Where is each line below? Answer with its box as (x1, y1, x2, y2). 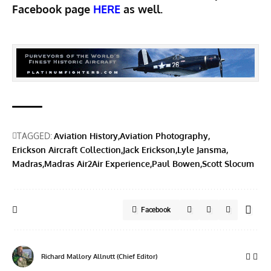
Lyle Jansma (177, 145, 226, 155)
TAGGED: (17, 131, 52, 142)
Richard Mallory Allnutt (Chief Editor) (41, 252, 157, 261)
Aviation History (54, 131, 118, 142)
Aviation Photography (120, 131, 208, 142)
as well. (120, 2, 163, 16)
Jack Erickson (123, 145, 175, 155)
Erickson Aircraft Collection (12, 145, 121, 155)
